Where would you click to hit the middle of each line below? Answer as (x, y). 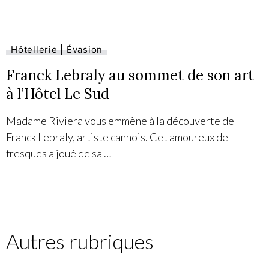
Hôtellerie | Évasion (57, 50)
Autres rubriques (80, 241)
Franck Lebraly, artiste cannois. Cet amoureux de (117, 137)
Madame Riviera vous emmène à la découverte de (120, 121)
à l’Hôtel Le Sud (58, 94)
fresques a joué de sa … (59, 153)
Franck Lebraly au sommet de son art (130, 76)
